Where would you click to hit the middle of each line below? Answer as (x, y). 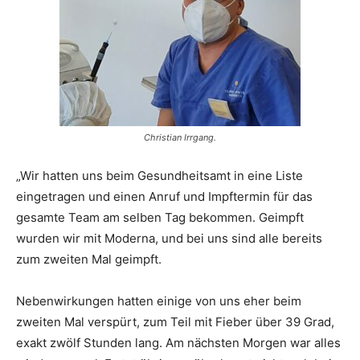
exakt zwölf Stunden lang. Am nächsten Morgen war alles (178, 343)
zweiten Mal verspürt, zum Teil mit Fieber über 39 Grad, (175, 322)
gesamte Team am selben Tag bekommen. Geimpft (160, 218)
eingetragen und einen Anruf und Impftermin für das (164, 197)
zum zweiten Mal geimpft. (89, 260)
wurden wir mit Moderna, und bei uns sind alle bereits (169, 239)
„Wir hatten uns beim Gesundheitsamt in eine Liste (160, 176)
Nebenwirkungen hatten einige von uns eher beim (159, 301)
